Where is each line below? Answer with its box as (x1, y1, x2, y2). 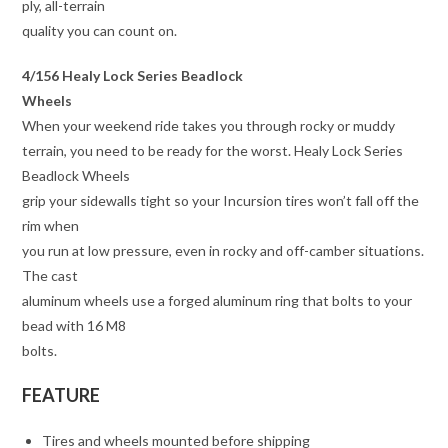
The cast (22, 266, 79, 284)
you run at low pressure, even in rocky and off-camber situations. (22, 241, 425, 259)
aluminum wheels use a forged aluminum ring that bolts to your (22, 291, 413, 309)
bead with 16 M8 (22, 316, 127, 334)
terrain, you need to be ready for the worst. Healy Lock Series (22, 141, 404, 159)
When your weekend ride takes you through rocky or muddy (22, 116, 396, 134)
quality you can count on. (22, 21, 178, 39)
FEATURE (22, 383, 101, 406)
